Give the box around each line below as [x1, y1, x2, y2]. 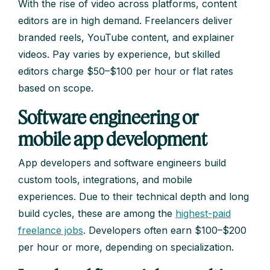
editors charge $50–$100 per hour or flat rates [18, 65, 233, 78]
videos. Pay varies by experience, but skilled [18, 48, 220, 61]
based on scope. [18, 82, 93, 95]
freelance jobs [18, 224, 83, 237]
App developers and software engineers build [18, 157, 226, 169]
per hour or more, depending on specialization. [18, 241, 234, 254]
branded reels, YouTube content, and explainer [18, 31, 234, 44]
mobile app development [18, 128, 207, 150]
